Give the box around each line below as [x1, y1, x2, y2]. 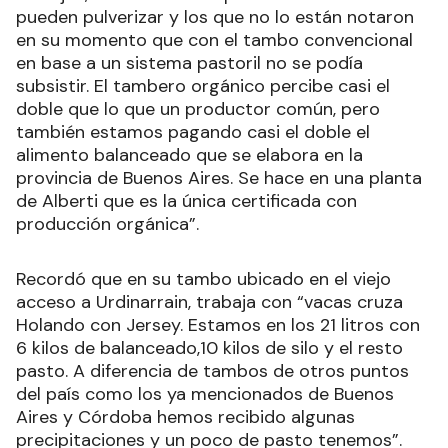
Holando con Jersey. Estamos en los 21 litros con [16, 313, 420, 338]
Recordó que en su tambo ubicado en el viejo [16, 267, 391, 292]
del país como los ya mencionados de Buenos [16, 382, 394, 407]
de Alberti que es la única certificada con [16, 189, 357, 214]
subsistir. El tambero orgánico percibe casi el [16, 74, 390, 99]
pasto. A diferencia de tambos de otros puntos [16, 359, 409, 384]
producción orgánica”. [16, 212, 199, 237]
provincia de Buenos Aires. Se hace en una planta [16, 166, 422, 191]
